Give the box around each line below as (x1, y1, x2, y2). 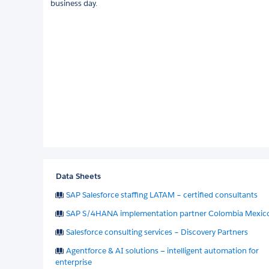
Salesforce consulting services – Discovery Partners (66, 226, 248, 237)
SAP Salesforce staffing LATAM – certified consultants (66, 189, 258, 200)
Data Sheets (56, 171, 101, 181)
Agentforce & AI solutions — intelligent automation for (66, 245, 259, 256)
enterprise (55, 256, 92, 267)
